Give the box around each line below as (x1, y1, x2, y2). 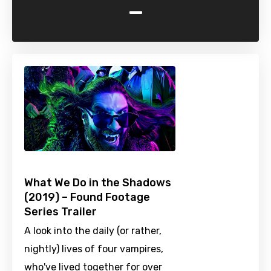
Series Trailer (24, 205, 97, 219)
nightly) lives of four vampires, (24, 243, 163, 255)
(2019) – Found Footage (24, 191, 150, 204)
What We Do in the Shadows (24, 176, 171, 190)
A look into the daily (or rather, (24, 225, 162, 237)
